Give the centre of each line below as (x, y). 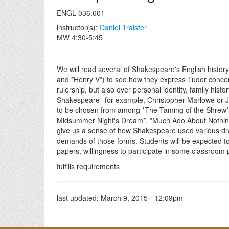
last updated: (79, 198)
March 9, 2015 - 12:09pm (142, 198)
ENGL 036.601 (81, 13)
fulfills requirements (88, 166)
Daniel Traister (123, 27)
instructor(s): (78, 27)
